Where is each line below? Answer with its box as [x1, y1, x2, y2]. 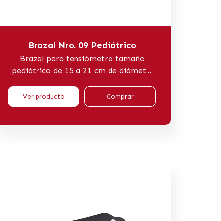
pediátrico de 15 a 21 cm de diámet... [12, 65, 152, 75]
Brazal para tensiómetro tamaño [19, 53, 145, 63]
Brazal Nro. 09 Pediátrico [28, 39, 136, 51]
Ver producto [23, 92, 65, 100]
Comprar [107, 92, 134, 100]
